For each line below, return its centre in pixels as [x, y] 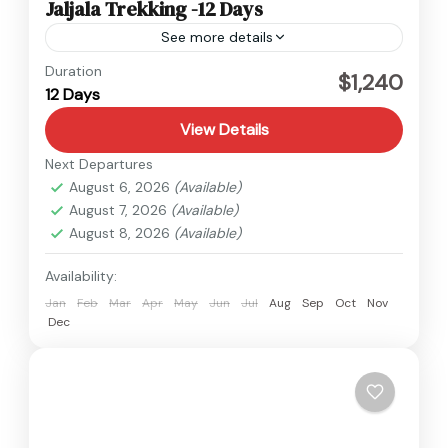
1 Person [99, 95]
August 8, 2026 [121, 232]
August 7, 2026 [120, 209]
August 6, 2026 [121, 186]
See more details [217, 36]
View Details [224, 129]
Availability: [81, 275]
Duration [73, 70]
